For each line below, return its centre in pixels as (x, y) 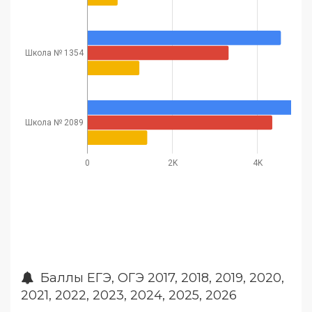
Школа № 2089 (54, 122)
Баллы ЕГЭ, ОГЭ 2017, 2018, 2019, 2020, (159, 278)
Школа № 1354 (54, 53)
